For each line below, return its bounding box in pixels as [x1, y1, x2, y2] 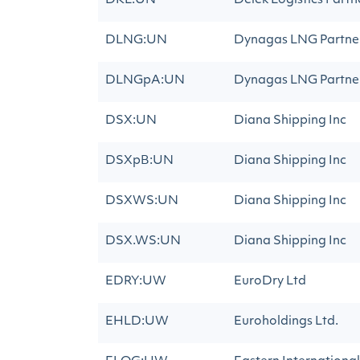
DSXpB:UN [105, 155, 174, 167]
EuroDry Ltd [234, 276, 306, 288]
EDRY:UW [105, 276, 166, 288]
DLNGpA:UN [105, 75, 185, 87]
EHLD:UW [105, 316, 169, 328]
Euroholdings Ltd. [234, 316, 338, 328]
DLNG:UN [105, 35, 167, 47]
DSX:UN [105, 115, 157, 127]
